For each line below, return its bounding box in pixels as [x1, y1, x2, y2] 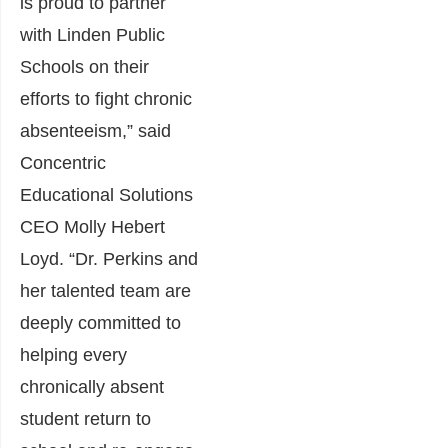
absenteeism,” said [20, 121, 171, 142]
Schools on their [20, 57, 149, 78]
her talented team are [20, 281, 191, 302]
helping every [20, 345, 127, 366]
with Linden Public [20, 25, 165, 46]
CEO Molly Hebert [20, 217, 165, 238]
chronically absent [20, 377, 164, 398]
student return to [20, 409, 151, 430]
